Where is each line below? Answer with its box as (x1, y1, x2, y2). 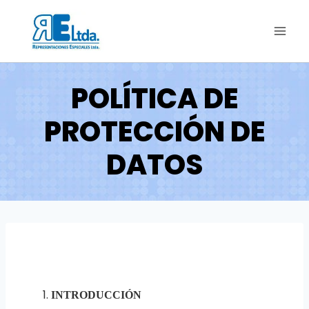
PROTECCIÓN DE (43, 112, 266, 151)
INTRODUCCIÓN (51, 289, 141, 301)
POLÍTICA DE (70, 79, 239, 118)
